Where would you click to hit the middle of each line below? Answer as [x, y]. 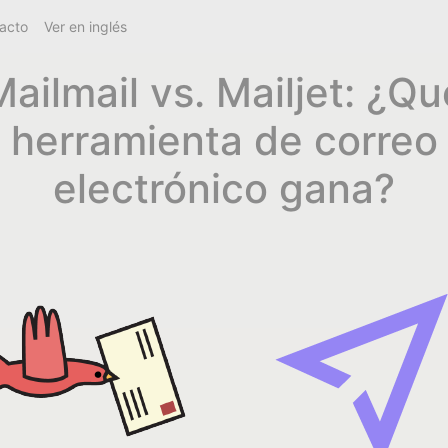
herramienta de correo [224, 140]
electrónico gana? [224, 188]
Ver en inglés [86, 26]
